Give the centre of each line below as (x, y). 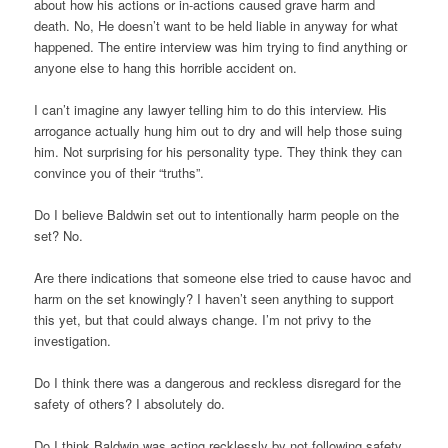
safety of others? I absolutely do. (129, 404)
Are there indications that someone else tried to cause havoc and (222, 278)
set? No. (58, 236)
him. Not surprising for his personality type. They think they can (217, 152)
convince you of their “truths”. (118, 173)
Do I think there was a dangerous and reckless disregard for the (217, 383)
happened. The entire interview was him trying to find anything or (220, 47)
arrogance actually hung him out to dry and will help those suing (217, 131)
